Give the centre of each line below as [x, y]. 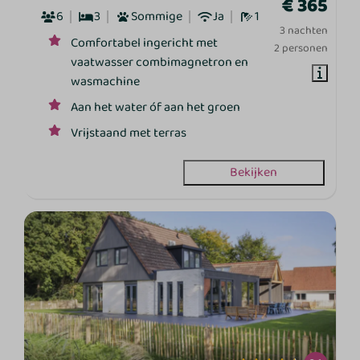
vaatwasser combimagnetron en [160, 63]
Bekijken [254, 173]
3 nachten [303, 31]
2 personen [301, 49]
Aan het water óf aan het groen [156, 108]
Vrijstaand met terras [129, 133]
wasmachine [106, 82]
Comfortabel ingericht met [145, 43]
